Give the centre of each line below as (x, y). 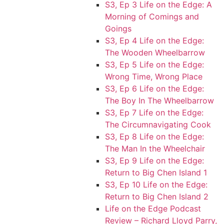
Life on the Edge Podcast (153, 208)
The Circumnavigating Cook (158, 124)
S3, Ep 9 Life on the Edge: (154, 160)
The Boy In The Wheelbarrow (159, 100)
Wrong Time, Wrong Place (154, 76)
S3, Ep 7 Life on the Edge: (154, 112)
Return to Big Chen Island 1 (156, 172)
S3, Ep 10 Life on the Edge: (156, 184)
